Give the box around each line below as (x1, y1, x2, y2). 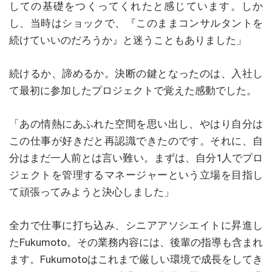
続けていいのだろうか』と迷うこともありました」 (9, 33, 246, 46)
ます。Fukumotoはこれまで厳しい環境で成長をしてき (9, 253, 263, 265)
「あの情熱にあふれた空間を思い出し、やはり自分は (9, 117, 263, 130)
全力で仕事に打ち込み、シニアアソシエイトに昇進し (9, 219, 263, 231)
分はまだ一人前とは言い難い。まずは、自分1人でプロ (9, 151, 263, 164)
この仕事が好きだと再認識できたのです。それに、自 (9, 134, 263, 147)
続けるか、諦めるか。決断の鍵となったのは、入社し (9, 67, 263, 80)
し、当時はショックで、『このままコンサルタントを (9, 16, 263, 29)
